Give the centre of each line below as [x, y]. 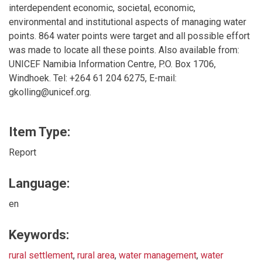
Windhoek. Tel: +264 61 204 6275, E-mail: [93, 78]
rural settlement [41, 255]
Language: [39, 183]
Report [23, 152]
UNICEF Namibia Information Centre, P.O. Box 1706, [112, 64]
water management [158, 255]
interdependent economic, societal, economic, [102, 8]
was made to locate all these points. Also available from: [124, 50]
